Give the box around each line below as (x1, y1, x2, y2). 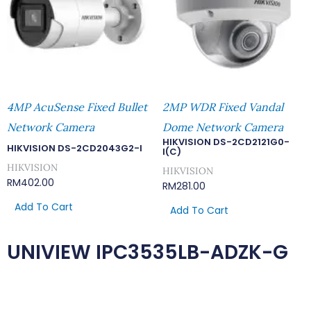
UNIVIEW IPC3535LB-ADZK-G (7, 239, 288, 267)
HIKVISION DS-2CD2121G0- (162, 135, 289, 149)
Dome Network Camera (162, 119, 283, 134)
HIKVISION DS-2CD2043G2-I (7, 141, 142, 155)
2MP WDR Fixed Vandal (162, 99, 283, 114)
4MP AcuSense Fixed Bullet (7, 99, 147, 114)
